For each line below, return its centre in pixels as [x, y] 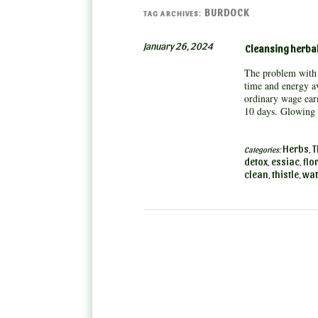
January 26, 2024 [178, 46]
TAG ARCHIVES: [174, 13]
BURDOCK [227, 12]
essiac [285, 161]
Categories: [263, 149]
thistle [285, 174]
